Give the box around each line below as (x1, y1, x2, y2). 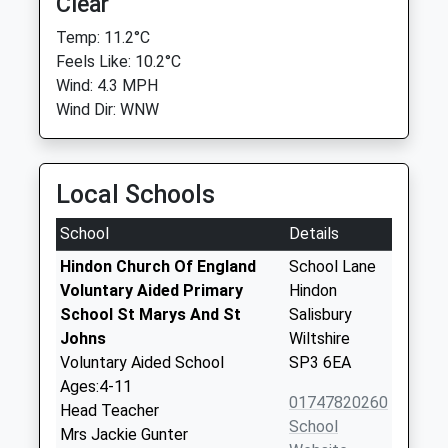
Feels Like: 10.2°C (56, 52, 181, 71)
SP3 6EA (289, 353, 351, 372)
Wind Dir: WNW (56, 100, 159, 119)
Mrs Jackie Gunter (60, 425, 188, 444)
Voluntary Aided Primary (60, 281, 243, 300)
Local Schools (56, 180, 215, 209)
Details (289, 224, 339, 243)
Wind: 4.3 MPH (56, 76, 158, 95)
